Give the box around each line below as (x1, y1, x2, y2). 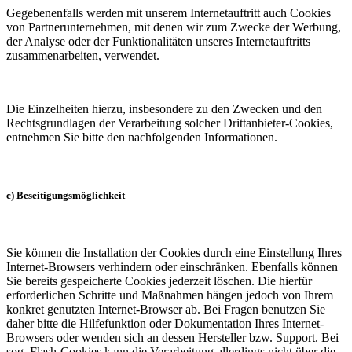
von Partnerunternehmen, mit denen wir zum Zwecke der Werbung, (6, 20, 341, 35)
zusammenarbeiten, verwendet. (6, 49, 159, 63)
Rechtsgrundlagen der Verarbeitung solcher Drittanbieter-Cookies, (6, 116, 333, 130)
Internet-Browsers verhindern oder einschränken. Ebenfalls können (6, 259, 338, 273)
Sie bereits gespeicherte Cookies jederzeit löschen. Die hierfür (6, 273, 312, 288)
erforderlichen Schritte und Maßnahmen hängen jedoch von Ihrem (6, 288, 333, 302)
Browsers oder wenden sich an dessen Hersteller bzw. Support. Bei (6, 330, 339, 344)
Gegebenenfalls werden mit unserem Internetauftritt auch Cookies (6, 6, 331, 20)
